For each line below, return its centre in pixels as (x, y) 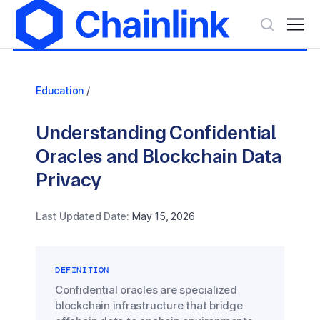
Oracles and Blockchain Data (159, 156)
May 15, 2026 (164, 216)
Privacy (69, 180)
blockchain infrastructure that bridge (149, 305)
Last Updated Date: (83, 216)
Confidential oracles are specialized (146, 290)
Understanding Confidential (156, 132)
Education (60, 90)
